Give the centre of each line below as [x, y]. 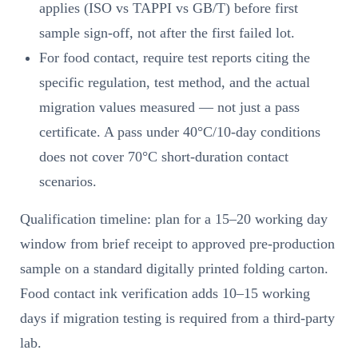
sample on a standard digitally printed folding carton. [174, 268]
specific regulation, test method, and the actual [175, 82]
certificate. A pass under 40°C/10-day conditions [180, 131]
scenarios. [68, 181]
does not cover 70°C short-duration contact [164, 156]
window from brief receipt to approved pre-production [177, 243]
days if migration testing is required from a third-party [177, 318]
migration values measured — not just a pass [169, 107]
